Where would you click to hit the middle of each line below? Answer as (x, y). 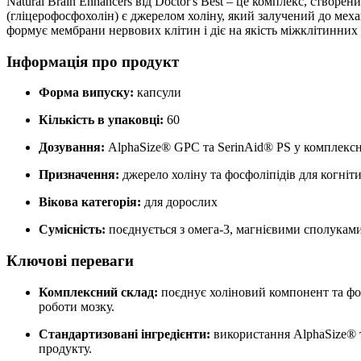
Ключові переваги (70, 261)
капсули (158, 93)
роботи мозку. (77, 306)
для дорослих (179, 202)
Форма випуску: (86, 93)
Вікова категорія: (90, 202)
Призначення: (79, 175)
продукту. (65, 348)
